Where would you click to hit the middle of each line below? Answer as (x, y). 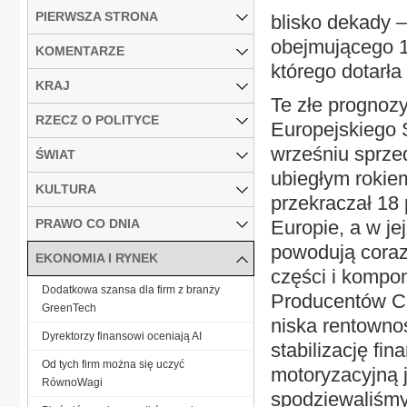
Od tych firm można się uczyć (113, 364)
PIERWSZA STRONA (97, 16)
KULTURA (66, 189)
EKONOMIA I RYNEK (97, 258)
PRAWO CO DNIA (88, 223)
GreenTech (69, 308)
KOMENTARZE (80, 50)
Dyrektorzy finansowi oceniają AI (122, 336)
